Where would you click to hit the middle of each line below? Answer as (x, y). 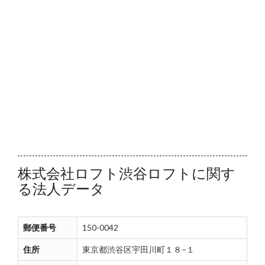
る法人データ (61, 188)
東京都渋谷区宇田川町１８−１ (138, 249)
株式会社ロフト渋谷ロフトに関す (127, 173)
